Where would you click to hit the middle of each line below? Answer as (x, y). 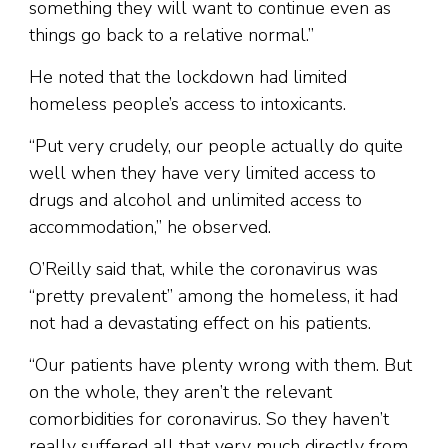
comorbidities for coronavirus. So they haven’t (209, 419)
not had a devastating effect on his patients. (200, 323)
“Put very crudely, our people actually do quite (216, 146)
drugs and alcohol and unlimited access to (195, 200)
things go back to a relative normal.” (171, 35)
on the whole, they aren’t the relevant (180, 392)
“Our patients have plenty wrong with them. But (220, 365)
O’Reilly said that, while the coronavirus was (203, 269)
